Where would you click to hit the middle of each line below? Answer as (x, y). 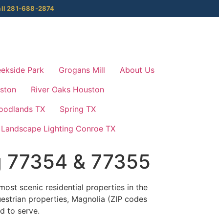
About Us (137, 70)
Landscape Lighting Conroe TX (58, 129)
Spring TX (78, 109)
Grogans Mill (82, 70)
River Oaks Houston (67, 89)
